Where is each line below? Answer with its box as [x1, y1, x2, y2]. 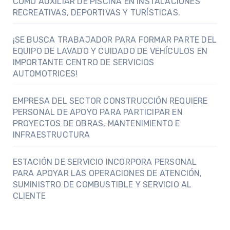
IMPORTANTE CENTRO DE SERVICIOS [12, 57, 155, 67]
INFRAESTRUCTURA [12, 129, 90, 140]
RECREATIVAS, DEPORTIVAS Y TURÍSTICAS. [12, 7, 180, 17]
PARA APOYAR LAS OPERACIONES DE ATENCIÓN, [12, 168, 202, 178]
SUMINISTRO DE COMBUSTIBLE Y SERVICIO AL [12, 179, 192, 189]
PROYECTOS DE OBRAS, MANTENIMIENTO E [12, 118, 180, 128]
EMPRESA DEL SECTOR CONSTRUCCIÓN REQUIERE [12, 95, 208, 106]
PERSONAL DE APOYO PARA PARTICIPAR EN [12, 107, 183, 117]
